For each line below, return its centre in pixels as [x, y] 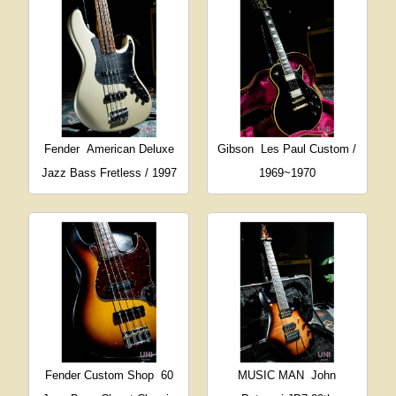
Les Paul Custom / [309, 148]
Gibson [236, 148]
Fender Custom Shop [99, 375]
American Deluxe [130, 148]
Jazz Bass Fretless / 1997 [109, 172]
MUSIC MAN [271, 375]
